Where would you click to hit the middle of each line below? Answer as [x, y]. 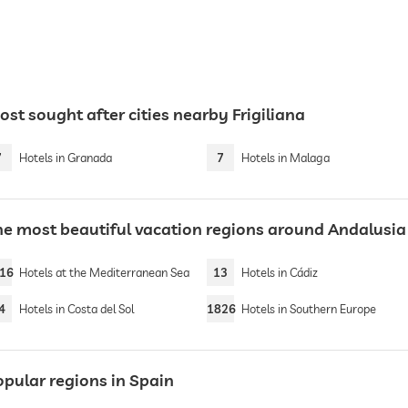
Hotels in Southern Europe [309, 309]
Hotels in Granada [65, 158]
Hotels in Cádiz [280, 272]
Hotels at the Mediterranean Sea [104, 272]
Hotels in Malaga [286, 158]
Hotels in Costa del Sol [76, 309]
